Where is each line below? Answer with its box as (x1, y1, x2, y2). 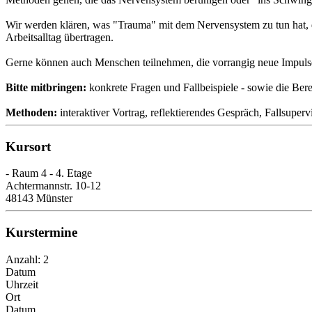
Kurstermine (6, 224, 77, 240)
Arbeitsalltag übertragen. (6, 31, 114, 43)
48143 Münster (6, 192, 72, 205)
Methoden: (6, 106, 57, 118)
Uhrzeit (6, 278, 38, 290)
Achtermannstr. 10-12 (6, 180, 101, 192)
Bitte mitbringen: (6, 81, 86, 93)
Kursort (6, 139, 51, 154)
